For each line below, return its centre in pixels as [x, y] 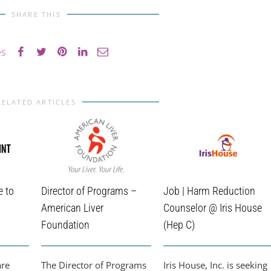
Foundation [65, 224]
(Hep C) [179, 224]
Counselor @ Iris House [213, 207]
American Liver [72, 207]
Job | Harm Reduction [209, 191]
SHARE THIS [36, 15]
